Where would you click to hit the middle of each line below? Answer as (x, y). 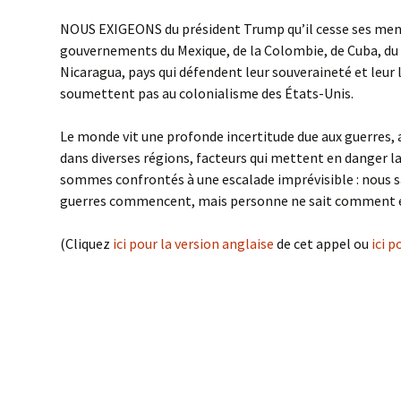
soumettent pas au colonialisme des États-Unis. (207, 93)
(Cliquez (87, 243)
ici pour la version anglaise (194, 243)
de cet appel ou (323, 243)
